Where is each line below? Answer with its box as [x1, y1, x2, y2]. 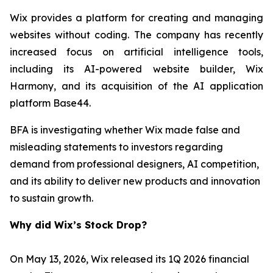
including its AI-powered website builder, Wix [10, 63, 263, 75]
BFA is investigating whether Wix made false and [10, 124, 240, 136]
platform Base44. [10, 97, 91, 109]
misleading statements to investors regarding [10, 141, 223, 153]
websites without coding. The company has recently [10, 29, 263, 41]
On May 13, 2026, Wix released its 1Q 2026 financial [10, 253, 249, 265]
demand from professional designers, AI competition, [10, 158, 259, 170]
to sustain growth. [10, 192, 93, 204]
